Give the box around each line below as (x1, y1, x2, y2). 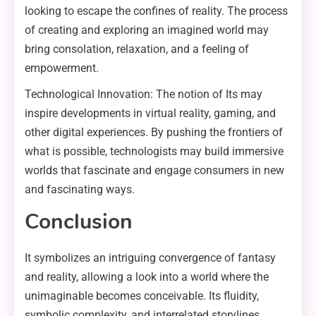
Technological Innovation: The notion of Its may (25, 87, 262, 101)
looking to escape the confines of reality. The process (25, 4, 288, 18)
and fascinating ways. (25, 182, 135, 196)
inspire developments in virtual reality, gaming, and (25, 106, 276, 120)
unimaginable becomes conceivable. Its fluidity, (25, 288, 259, 303)
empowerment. (25, 61, 99, 75)
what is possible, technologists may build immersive (25, 144, 284, 158)
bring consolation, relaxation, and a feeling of (25, 42, 249, 56)
